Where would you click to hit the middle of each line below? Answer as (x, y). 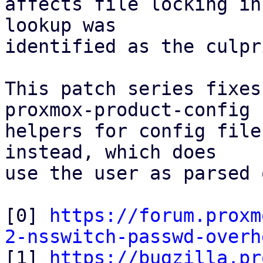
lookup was (60, 25)
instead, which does (111, 152)
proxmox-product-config (127, 110)
